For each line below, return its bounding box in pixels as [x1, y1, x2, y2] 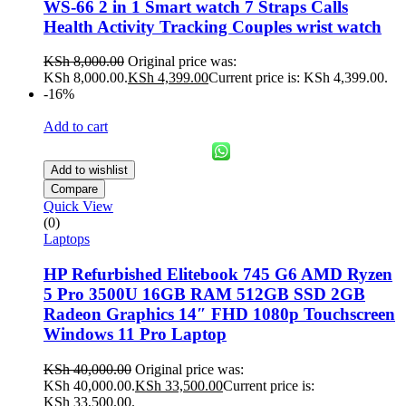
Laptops [43, 231, 90, 247]
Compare [51, 182, 98, 197]
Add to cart [43, 119, 108, 135]
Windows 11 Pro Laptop [43, 324, 227, 344]
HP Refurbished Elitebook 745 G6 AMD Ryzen [43, 265, 392, 285]
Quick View [43, 198, 113, 215]
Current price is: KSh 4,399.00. [208, 70, 388, 86]
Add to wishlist [51, 163, 128, 178]
